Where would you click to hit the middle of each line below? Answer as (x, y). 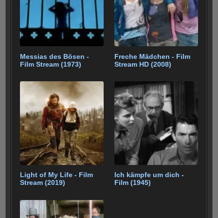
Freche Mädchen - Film (153, 56)
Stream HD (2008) (143, 64)
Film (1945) (133, 183)
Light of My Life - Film (57, 175)
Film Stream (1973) (51, 64)
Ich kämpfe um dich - (149, 175)
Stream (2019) (43, 183)
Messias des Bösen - (55, 56)
